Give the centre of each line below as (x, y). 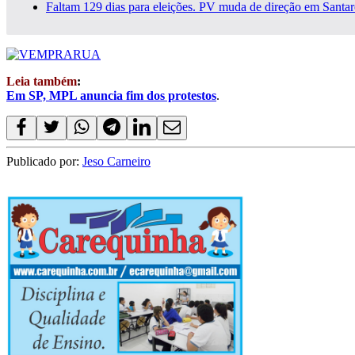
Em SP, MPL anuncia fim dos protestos (111, 96)
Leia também (42, 82)
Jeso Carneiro (116, 162)
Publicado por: (44, 162)
